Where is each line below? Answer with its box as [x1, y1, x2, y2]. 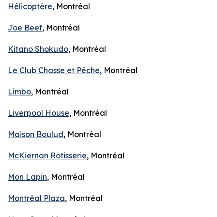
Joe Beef [8, 23, 42, 32]
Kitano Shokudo [8, 44, 68, 54]
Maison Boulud [8, 129, 63, 139]
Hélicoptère [8, 1, 52, 11]
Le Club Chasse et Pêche [8, 65, 100, 75]
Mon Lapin [8, 172, 47, 182]
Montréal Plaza [8, 193, 65, 203]
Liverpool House [8, 108, 69, 118]
